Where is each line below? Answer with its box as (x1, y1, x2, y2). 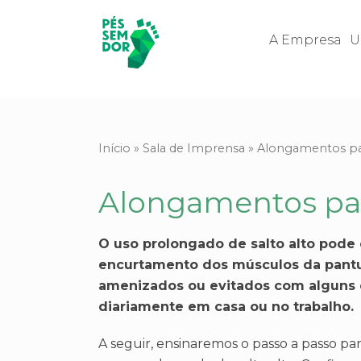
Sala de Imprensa (143, 141, 245, 156)
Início (98, 141, 131, 156)
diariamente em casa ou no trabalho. (98, 298, 354, 314)
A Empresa (268, 32, 342, 48)
